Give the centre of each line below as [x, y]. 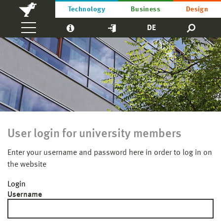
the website [27, 165]
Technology [87, 9]
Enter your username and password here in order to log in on [110, 153]
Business [146, 9]
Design [197, 9]
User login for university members [94, 134]
